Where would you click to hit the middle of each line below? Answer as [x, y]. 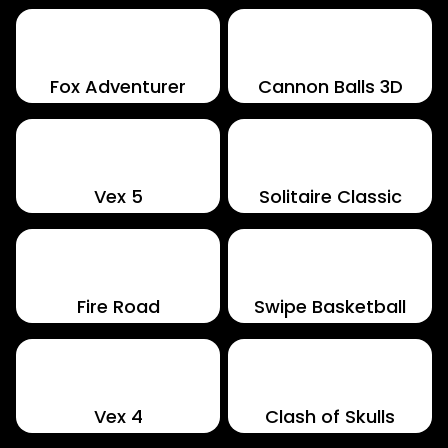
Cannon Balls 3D [330, 86]
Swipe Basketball [330, 306]
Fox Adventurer [118, 86]
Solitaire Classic [330, 196]
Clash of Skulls [330, 416]
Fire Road [118, 306]
